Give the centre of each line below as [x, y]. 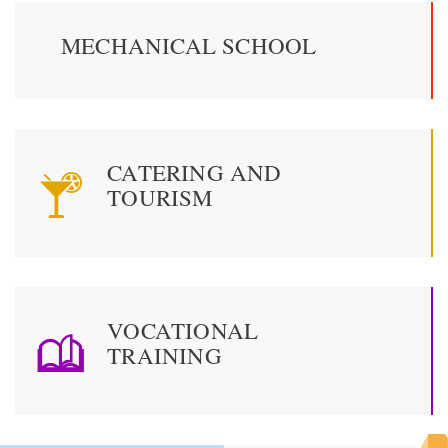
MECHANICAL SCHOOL [189, 45]
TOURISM [160, 197]
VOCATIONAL [183, 330]
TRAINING [164, 355]
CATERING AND [194, 172]
